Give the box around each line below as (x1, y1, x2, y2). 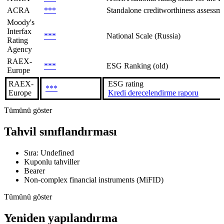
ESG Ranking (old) (106, 61, 168, 70)
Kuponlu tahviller (24, 157, 79, 166)
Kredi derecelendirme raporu (108, 88, 198, 97)
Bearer (24, 166, 45, 175)
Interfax (7, 27, 31, 36)
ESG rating (108, 79, 143, 88)
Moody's (7, 18, 34, 27)
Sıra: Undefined (24, 148, 74, 157)
